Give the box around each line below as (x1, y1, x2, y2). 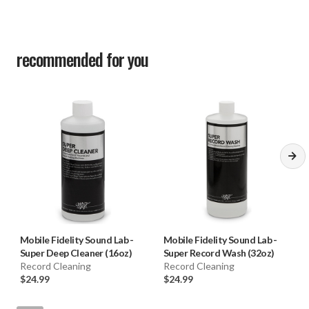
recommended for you (17, 46, 148, 72)
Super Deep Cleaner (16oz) (20, 247, 132, 259)
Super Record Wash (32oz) (163, 247, 275, 259)
